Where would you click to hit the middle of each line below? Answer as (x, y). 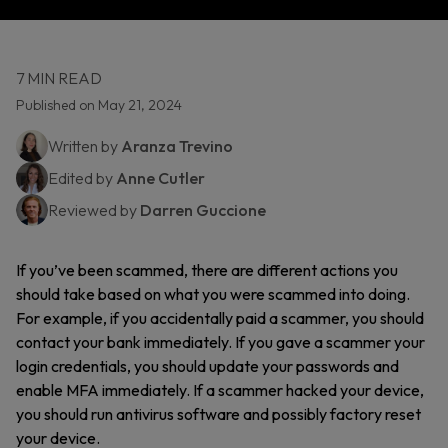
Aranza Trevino (177, 146)
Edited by (82, 178)
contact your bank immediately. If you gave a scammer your (220, 342)
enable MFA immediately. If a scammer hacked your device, (220, 390)
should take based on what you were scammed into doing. (213, 294)
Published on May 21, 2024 (99, 105)
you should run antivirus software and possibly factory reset (218, 414)
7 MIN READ (59, 78)
